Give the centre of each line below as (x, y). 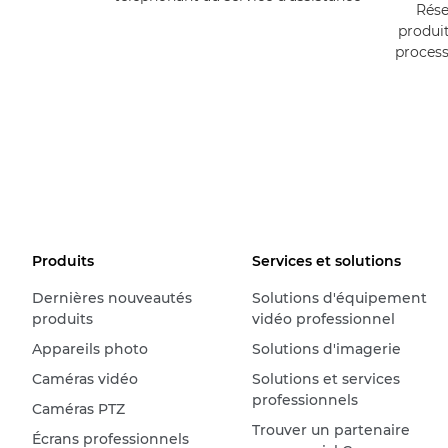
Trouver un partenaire (330, 429)
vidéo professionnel (323, 318)
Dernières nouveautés (112, 297)
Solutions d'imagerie (326, 348)
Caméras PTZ (78, 408)
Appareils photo (90, 348)
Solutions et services (325, 378)
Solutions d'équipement (339, 297)
